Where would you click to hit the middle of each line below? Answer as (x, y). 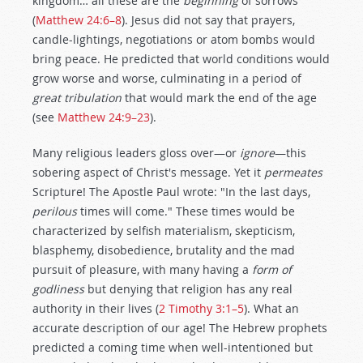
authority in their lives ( (96, 308)
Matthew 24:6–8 (79, 20)
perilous (55, 211)
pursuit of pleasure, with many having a (142, 269)
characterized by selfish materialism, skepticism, (164, 231)
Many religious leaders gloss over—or (136, 153)
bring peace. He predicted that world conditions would (181, 59)
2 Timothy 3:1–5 (201, 308)
